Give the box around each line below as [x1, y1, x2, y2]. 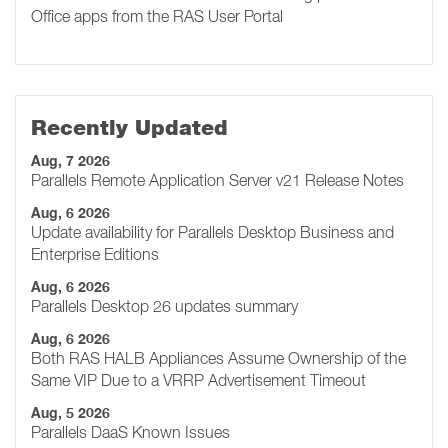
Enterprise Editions [31, 245, 159, 263]
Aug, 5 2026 [31, 404, 110, 422]
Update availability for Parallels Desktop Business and [31, 223, 394, 241]
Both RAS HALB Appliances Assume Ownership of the [31, 349, 406, 367]
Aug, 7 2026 [31, 152, 110, 170]
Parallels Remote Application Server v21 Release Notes [31, 171, 404, 189]
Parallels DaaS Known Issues [31, 423, 230, 441]
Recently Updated [31, 115, 228, 140]
